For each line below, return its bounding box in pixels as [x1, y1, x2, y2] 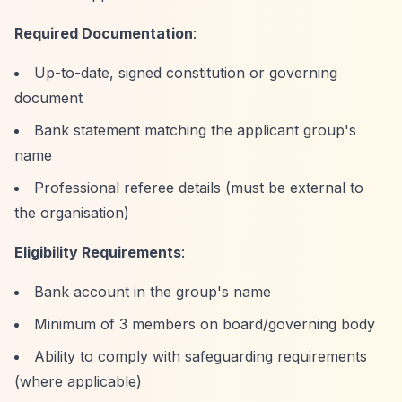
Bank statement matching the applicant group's [34, 121, 356, 139]
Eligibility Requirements [14, 243, 181, 261]
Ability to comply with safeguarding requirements [34, 347, 367, 365]
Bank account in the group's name [34, 283, 271, 301]
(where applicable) [14, 372, 142, 390]
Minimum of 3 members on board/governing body [34, 315, 375, 333]
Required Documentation [14, 24, 193, 42]
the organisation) [14, 204, 129, 222]
